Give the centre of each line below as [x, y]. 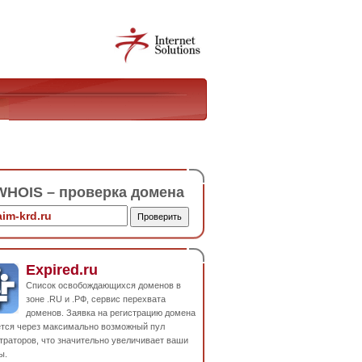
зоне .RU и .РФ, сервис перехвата [96, 299]
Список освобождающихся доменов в [103, 285]
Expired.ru [62, 269]
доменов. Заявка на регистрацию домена [111, 312]
